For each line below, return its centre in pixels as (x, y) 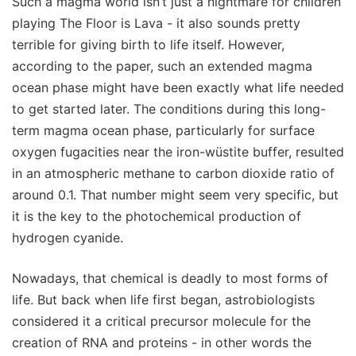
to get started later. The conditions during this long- (169, 108)
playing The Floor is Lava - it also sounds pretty (156, 23)
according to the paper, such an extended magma (162, 66)
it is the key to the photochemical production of (157, 216)
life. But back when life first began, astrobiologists (163, 299)
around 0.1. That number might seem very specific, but (175, 194)
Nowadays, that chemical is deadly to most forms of (170, 278)
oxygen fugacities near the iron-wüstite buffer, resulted (178, 151)
